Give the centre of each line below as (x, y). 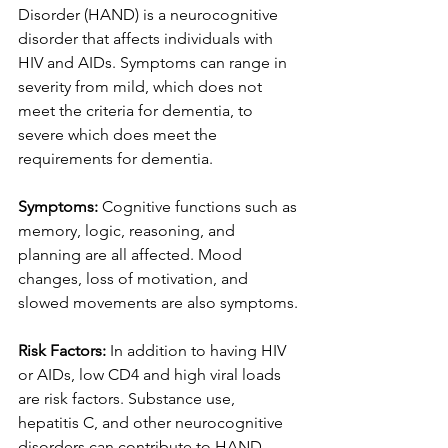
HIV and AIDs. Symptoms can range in (154, 62)
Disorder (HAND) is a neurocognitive (150, 14)
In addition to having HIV (200, 350)
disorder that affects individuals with (147, 38)
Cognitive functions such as (201, 206)
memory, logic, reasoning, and (128, 230)
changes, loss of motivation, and (135, 278)
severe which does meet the (119, 134)
